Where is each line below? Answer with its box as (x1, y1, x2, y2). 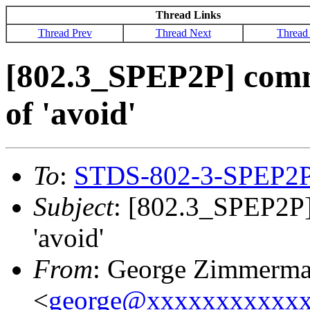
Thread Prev (37, 27, 92, 39)
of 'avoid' (6, 95, 136, 132)
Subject (33, 191, 113, 221)
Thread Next (155, 27, 211, 39)
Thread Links (155, 9, 221, 21)
